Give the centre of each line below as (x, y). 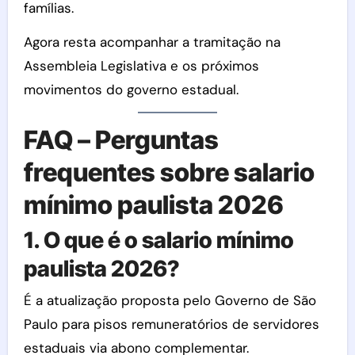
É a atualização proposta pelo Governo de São (170, 300)
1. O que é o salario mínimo (158, 240)
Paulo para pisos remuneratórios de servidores (171, 324)
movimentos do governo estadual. (131, 89)
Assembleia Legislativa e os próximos (141, 65)
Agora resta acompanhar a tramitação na (152, 42)
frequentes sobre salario (169, 172)
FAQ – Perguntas (121, 139)
